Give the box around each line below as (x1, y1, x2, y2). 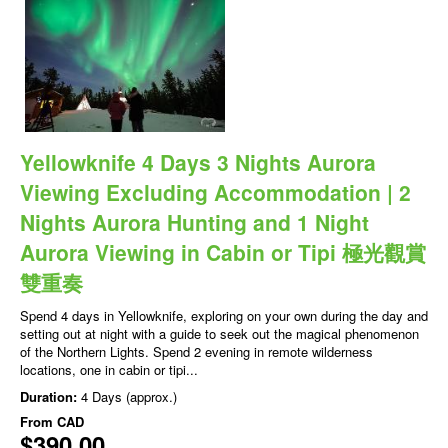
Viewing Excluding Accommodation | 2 (20, 177, 411, 208)
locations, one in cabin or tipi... (20, 360, 198, 380)
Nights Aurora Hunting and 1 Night (20, 207, 369, 238)
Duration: (20, 387, 81, 407)
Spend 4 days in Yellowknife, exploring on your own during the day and (20, 306, 428, 326)
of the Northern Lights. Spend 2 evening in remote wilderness (20, 342, 373, 362)
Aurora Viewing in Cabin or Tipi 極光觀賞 (20, 237, 426, 268)
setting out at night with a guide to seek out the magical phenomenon (20, 324, 419, 344)
